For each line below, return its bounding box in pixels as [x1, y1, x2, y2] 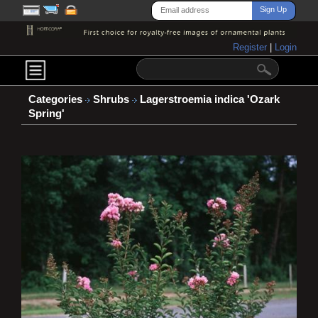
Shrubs [93, 94, 132, 106]
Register [233, 42, 270, 53]
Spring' [28, 108, 65, 120]
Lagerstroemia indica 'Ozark [137, 94, 280, 106]
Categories [28, 94, 82, 106]
